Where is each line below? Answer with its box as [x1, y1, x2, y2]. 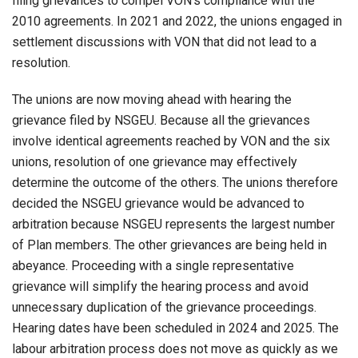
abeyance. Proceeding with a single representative [12, 257, 294, 273]
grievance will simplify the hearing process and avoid [12, 278, 308, 294]
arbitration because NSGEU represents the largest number [12, 216, 335, 232]
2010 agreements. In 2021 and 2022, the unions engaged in [12, 13, 342, 29]
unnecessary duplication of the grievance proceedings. [12, 299, 316, 315]
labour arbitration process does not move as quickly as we [12, 340, 338, 356]
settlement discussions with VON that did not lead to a [12, 34, 316, 50]
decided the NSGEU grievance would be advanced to [12, 195, 304, 211]
